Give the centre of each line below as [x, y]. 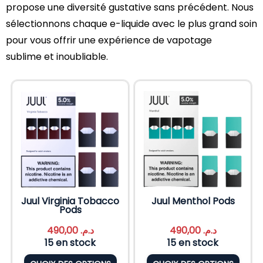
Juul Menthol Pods [193, 201]
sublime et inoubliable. [57, 56]
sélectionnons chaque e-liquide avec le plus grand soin [131, 23]
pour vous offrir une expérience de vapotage [109, 40]
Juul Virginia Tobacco [70, 201]
